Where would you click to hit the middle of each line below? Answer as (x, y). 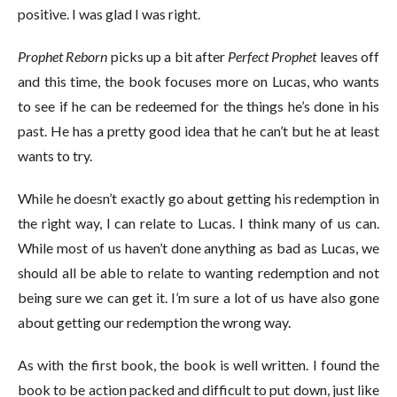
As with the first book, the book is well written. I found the (198, 364)
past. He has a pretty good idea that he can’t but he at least (198, 130)
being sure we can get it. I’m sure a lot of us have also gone (198, 297)
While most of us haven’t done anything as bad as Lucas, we (198, 247)
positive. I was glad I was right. (109, 13)
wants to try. (55, 155)
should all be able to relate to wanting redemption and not (198, 272)
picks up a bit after (168, 56)
